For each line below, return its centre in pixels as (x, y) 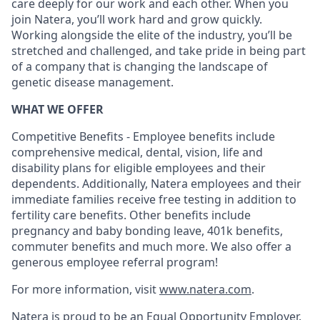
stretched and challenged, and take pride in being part (159, 51)
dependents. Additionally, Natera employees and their (156, 184)
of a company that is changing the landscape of (140, 66)
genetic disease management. (92, 82)
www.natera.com (205, 289)
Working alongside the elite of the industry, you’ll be (152, 35)
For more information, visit (85, 289)
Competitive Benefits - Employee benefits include (143, 136)
